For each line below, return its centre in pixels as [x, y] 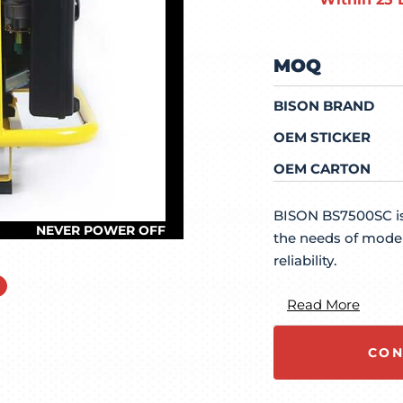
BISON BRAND [324, 106]
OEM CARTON [322, 169]
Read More [323, 305]
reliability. [305, 261]
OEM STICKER [322, 138]
